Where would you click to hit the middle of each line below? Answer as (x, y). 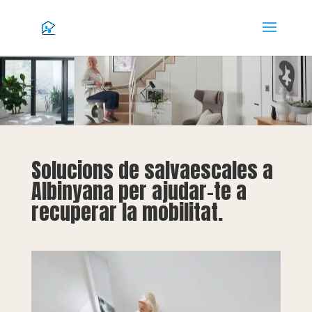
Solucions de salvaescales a (152, 170)
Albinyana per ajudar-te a (139, 191)
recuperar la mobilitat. (127, 212)
